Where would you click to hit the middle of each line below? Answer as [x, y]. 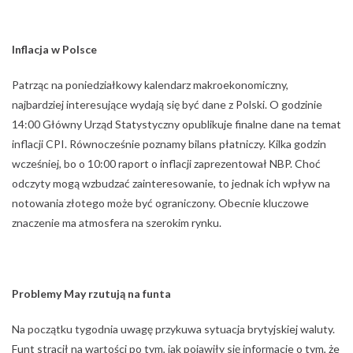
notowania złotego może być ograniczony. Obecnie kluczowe [160, 203]
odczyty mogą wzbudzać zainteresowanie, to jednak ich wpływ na [171, 183]
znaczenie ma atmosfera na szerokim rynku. [117, 223]
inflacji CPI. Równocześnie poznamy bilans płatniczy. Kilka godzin [169, 144]
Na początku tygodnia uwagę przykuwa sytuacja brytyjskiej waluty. [173, 329]
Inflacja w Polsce [54, 49]
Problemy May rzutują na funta [91, 294]
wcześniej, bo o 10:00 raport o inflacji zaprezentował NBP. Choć [166, 163]
